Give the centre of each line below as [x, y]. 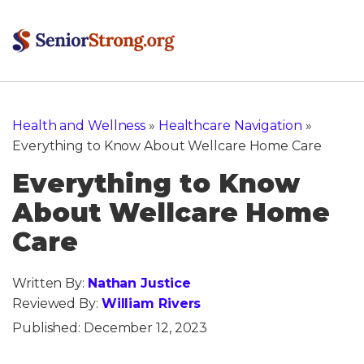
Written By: [50, 283]
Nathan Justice [139, 283]
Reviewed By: [57, 303]
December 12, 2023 [145, 328]
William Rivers [151, 303]
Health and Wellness [79, 126]
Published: [48, 328]
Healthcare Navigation [230, 126]
